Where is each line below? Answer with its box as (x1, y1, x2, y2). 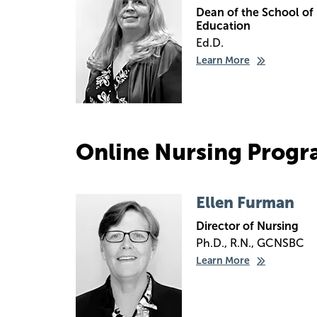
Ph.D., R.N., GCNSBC (196, 236, 304, 250)
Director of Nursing (196, 219, 299, 233)
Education (196, 19, 250, 33)
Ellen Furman (196, 193, 294, 212)
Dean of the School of (196, 6, 313, 19)
